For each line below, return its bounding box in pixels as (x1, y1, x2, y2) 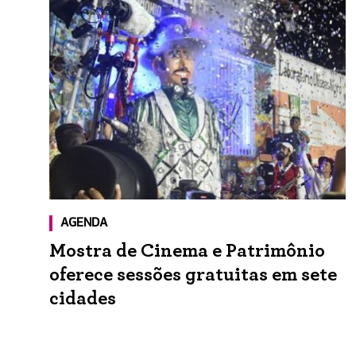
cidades (49, 289, 116, 309)
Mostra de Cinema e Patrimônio (49, 242, 325, 261)
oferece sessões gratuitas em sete (49, 265, 337, 285)
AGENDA (60, 217, 107, 230)
